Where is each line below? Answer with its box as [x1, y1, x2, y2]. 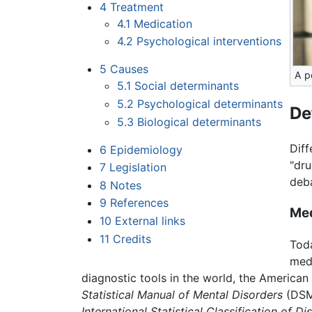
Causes [109, 62, 148, 77]
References [109, 196, 169, 210]
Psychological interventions [136, 34, 282, 49]
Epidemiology [109, 142, 182, 157]
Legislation [109, 160, 166, 175]
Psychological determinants [137, 97, 283, 111]
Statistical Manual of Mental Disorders [81, 287, 283, 302]
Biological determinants [137, 114, 262, 129]
